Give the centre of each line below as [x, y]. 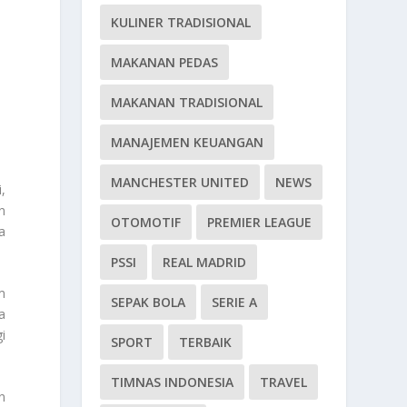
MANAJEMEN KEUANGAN [188, 142]
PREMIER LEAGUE [260, 222]
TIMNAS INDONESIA [173, 382]
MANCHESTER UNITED [180, 182]
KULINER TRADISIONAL [181, 22]
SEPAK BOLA [149, 302]
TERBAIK [206, 342]
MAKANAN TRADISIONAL [187, 102]
